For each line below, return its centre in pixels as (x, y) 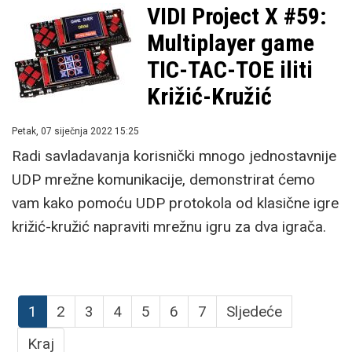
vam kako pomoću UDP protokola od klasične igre (175, 203)
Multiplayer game (231, 43)
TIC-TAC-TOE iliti (230, 70)
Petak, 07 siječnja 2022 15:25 (75, 131)
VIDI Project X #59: (237, 16)
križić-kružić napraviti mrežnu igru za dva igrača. (169, 227)
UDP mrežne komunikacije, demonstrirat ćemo (163, 180)
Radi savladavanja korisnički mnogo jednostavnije (174, 156)
